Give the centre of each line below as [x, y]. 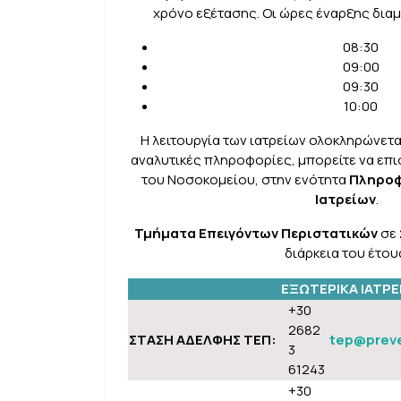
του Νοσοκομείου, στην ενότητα [245, 179]
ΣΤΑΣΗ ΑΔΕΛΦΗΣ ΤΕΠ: [202, 340]
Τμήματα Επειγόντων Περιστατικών [256, 233]
